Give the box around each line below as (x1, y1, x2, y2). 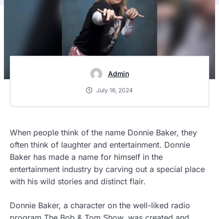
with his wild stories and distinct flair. (10, 176, 146, 186)
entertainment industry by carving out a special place (10, 164, 205, 174)
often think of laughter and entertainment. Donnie (10, 140, 190, 150)
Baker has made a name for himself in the (10, 152, 163, 162)
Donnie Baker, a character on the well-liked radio (10, 200, 190, 210)
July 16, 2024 (96, 87, 133, 94)
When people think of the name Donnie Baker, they (10, 128, 197, 137)
